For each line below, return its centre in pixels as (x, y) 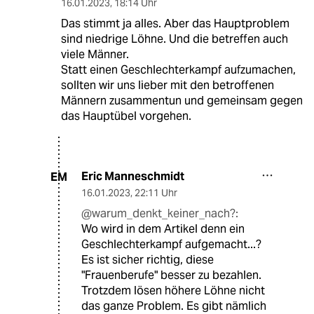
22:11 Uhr (156, 193)
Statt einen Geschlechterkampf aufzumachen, (178, 70)
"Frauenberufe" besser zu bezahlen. (171, 275)
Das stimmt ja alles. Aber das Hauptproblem (175, 24)
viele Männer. (95, 55)
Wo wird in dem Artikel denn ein (163, 229)
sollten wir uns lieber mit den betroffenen (167, 86)
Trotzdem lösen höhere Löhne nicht (173, 291)
